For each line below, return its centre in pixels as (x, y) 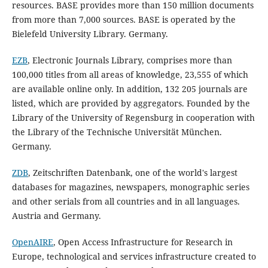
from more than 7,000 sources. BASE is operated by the (124, 20)
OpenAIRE (32, 242)
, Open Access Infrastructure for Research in (143, 242)
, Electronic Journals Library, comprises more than (130, 60)
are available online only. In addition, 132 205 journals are (130, 89)
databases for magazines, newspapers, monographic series (130, 187)
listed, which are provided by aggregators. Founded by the (131, 103)
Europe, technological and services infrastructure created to (134, 257)
